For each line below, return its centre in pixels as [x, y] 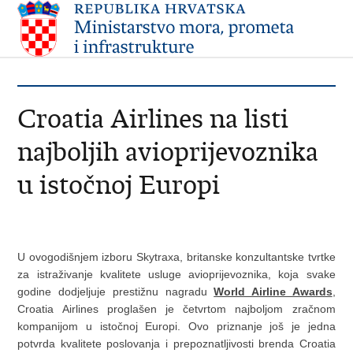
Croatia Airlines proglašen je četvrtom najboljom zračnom [176, 309]
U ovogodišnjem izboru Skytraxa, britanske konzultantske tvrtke [176, 257]
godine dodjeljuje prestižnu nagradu [116, 292]
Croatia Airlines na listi [153, 119]
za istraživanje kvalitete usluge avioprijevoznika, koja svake [176, 274]
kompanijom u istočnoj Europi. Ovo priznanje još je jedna [176, 326]
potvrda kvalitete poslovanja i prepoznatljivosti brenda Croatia [176, 344]
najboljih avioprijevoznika [168, 152]
